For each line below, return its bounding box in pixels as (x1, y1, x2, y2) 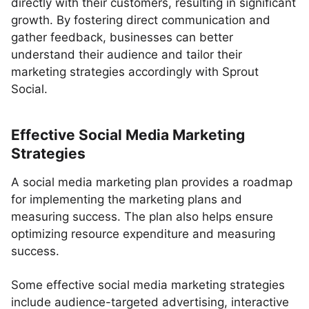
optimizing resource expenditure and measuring (11, 227, 275, 241)
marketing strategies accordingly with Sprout (11, 65, 259, 79)
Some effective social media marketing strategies (11, 278, 285, 292)
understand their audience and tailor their (11, 48, 242, 61)
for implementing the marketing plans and (11, 192, 242, 206)
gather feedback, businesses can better (11, 30, 233, 44)
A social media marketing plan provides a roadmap (11, 175, 292, 189)
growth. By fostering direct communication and (11, 13, 270, 27)
